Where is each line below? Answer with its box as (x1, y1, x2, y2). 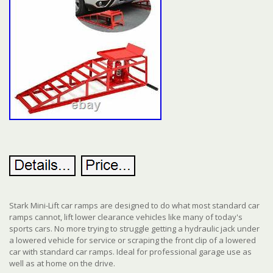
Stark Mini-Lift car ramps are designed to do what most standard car (9, 199, 260, 211)
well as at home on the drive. (9, 257, 115, 269)
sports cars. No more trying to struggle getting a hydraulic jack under (9, 222, 260, 234)
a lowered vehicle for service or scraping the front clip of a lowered (9, 234, 256, 246)
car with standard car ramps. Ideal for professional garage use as (9, 246, 252, 257)
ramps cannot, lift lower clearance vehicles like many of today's (9, 211, 243, 222)
